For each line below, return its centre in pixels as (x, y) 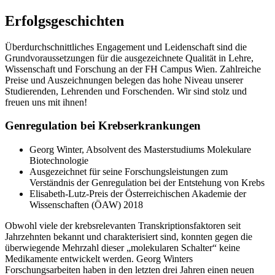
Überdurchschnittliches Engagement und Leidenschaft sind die (126, 47)
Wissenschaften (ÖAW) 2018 (86, 205)
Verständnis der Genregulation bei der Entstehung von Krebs (147, 183)
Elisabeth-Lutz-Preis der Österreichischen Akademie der (138, 194)
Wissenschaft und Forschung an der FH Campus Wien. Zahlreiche (133, 69)
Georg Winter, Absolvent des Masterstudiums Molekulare (140, 150)
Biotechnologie (59, 161)
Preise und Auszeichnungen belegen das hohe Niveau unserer (124, 80)
